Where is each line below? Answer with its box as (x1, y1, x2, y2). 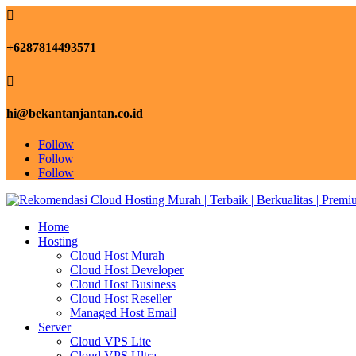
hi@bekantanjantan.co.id (6, 106, 143, 120)
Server (38, 320, 71, 335)
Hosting (38, 234, 78, 249)
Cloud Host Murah (70, 249, 164, 263)
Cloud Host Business (70, 277, 176, 292)
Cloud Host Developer (70, 263, 184, 277)
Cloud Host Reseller (70, 292, 172, 306)
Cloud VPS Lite (70, 335, 151, 349)
